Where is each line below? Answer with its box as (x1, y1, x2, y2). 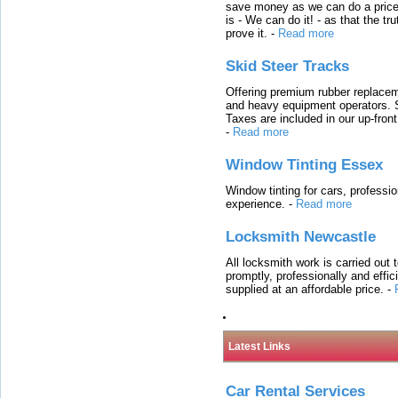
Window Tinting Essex (226, 156, 383, 173)
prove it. (226, 26, 267, 40)
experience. (226, 196, 285, 211)
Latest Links (228, 340, 291, 353)
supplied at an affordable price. (226, 282, 384, 296)
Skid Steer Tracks (226, 58, 349, 75)
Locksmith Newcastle (226, 228, 376, 245)
